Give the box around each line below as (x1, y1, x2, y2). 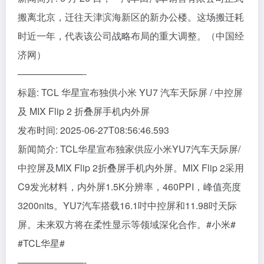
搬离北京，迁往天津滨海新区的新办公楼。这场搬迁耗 (18, 10, 244, 24)
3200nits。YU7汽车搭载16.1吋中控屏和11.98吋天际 (18, 199, 237, 213)
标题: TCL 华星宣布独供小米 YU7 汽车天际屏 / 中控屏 (18, 85, 243, 100)
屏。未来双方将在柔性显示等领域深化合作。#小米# (18, 217, 236, 232)
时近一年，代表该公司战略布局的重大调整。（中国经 (18, 29, 244, 43)
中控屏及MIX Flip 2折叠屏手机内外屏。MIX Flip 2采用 (18, 161, 244, 175)
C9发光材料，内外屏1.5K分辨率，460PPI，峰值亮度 (18, 180, 241, 194)
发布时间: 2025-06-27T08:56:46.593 (18, 123, 169, 137)
